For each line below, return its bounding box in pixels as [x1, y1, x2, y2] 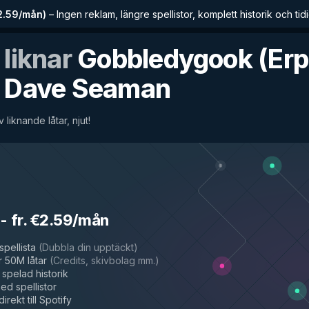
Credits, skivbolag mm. [53, 255, 155, 266]
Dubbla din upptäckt [42, 241, 134, 253]
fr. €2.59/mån [10, 211, 109, 229]
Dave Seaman [4, 72, 171, 104]
